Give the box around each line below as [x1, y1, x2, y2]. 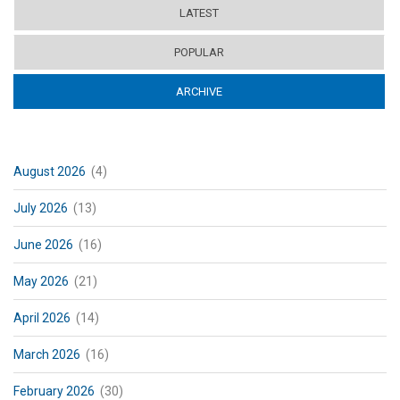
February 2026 [13, 383, 95, 398]
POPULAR [174, 45, 224, 59]
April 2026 [13, 310, 71, 325]
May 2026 [13, 273, 69, 288]
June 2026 [13, 237, 73, 252]
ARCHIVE [176, 84, 222, 98]
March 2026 [13, 346, 80, 362]
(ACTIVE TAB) [222, 84, 291, 98]
